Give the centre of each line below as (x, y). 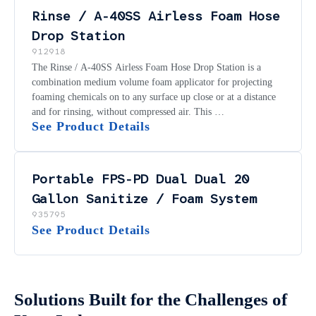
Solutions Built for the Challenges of (151, 299)
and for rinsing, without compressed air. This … (128, 111)
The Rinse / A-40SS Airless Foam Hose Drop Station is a (146, 67)
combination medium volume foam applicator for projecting (152, 82)
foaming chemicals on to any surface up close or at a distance (154, 97)
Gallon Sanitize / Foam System (144, 199)
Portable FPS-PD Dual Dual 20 (140, 179)
